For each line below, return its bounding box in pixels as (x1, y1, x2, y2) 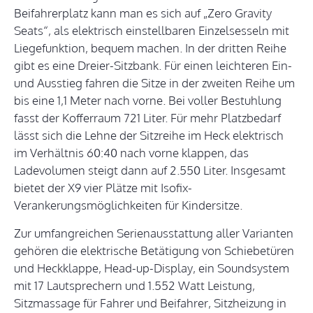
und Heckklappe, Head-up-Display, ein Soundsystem (14, 261, 289, 276)
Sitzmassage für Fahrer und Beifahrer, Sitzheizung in (14, 296, 286, 311)
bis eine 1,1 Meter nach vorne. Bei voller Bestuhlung (14, 93, 282, 108)
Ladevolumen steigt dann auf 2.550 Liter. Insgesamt (14, 163, 286, 178)
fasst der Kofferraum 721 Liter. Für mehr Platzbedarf (14, 110, 281, 126)
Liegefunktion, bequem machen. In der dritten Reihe (14, 41, 286, 56)
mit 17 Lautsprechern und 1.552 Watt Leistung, (14, 278, 255, 293)
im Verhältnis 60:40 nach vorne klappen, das (14, 145, 249, 161)
